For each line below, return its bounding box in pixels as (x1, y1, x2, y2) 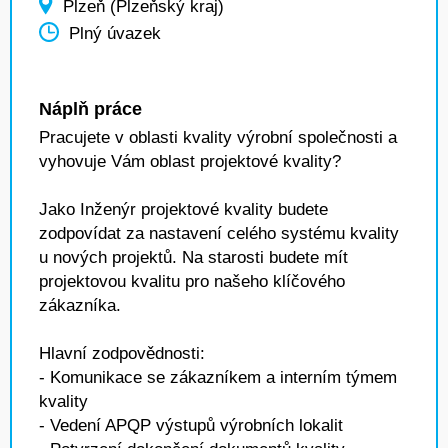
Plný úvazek (69, 24, 161, 44)
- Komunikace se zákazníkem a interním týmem (39, 368, 397, 387)
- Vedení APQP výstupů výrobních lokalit (39, 416, 343, 435)
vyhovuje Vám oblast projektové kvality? (39, 152, 341, 171)
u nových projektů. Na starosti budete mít (39, 248, 348, 267)
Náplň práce (39, 99, 142, 119)
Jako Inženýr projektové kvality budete (39, 200, 328, 219)
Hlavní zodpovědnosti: (39, 344, 205, 363)
